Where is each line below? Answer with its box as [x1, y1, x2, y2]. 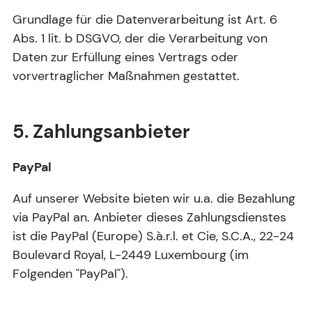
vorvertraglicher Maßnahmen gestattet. [13, 68, 240, 85]
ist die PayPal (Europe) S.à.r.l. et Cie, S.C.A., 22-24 [13, 228, 294, 245]
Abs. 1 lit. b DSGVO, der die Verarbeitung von [13, 30, 267, 47]
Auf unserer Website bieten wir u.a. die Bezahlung [13, 190, 295, 208]
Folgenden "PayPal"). [13, 265, 128, 283]
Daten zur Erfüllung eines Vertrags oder [13, 49, 238, 66]
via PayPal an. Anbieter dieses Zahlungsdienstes [13, 209, 286, 226]
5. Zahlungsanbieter [13, 118, 190, 143]
